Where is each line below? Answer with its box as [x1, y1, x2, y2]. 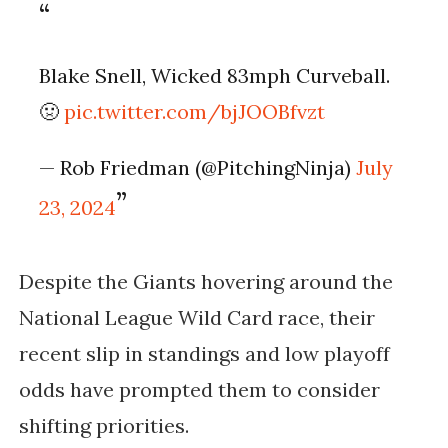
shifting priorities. [18, 413, 194, 439]
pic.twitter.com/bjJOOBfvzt [64, 99, 326, 125]
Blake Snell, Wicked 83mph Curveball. [39, 63, 391, 89]
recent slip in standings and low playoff [18, 341, 390, 367]
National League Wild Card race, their [18, 305, 375, 331]
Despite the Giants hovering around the [18, 269, 393, 295]
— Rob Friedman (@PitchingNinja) [39, 155, 357, 181]
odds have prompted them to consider [18, 377, 380, 403]
